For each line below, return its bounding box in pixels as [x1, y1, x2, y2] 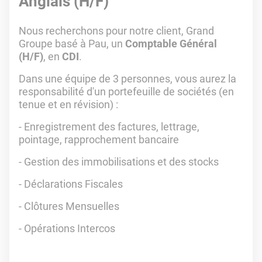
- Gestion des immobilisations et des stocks [19, 156, 219, 168]
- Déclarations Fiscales [19, 178, 123, 190]
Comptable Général [125, 37, 217, 50]
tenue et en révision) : [19, 98, 118, 111]
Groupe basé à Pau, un [19, 37, 125, 50]
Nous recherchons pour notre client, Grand [19, 25, 214, 37]
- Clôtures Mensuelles [19, 200, 119, 212]
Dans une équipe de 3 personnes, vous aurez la [19, 73, 236, 85]
